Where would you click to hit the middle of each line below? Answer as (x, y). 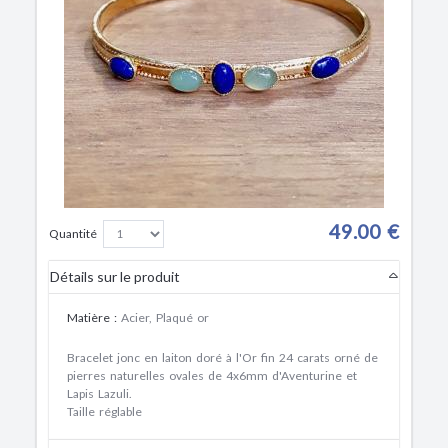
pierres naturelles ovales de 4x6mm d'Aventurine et (212, 375)
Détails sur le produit (115, 277)
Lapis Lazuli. (99, 393)
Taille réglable (106, 411)
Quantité (73, 233)
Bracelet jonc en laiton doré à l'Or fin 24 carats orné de (222, 357)
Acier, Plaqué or (165, 317)
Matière (88, 317)
